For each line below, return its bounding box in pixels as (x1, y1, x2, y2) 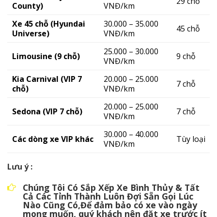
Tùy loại (176, 134, 205, 145)
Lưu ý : (7, 161, 32, 172)
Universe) (12, 28, 49, 39)
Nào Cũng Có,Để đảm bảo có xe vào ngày (23, 199, 197, 211)
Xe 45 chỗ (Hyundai (12, 18, 85, 30)
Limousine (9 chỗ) (12, 51, 80, 62)
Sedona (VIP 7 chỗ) (12, 106, 82, 117)
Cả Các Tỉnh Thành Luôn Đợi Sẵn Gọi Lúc (23, 190, 193, 202)
